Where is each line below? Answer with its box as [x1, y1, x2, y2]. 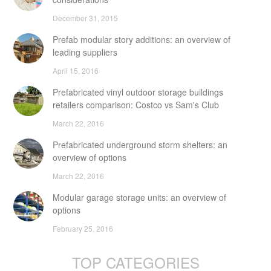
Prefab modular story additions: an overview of [53, 33, 230, 45]
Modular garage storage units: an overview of [53, 191, 226, 203]
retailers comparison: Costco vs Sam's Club [53, 98, 219, 111]
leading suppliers [53, 45, 117, 58]
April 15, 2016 [53, 65, 99, 76]
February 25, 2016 [53, 223, 113, 233]
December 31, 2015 [53, 12, 118, 23]
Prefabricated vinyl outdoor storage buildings [53, 85, 223, 98]
